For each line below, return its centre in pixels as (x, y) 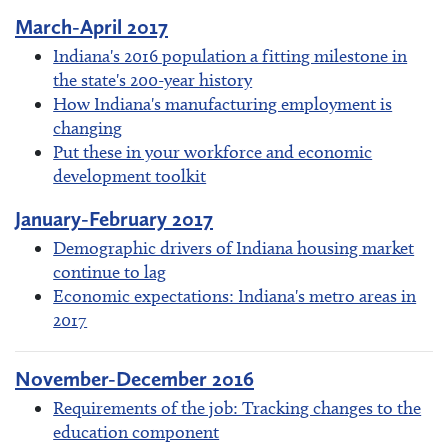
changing (88, 128)
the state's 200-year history (153, 80)
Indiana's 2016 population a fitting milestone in (230, 56)
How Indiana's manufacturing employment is (223, 104)
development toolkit (130, 176)
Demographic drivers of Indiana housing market (234, 248)
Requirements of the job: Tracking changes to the (237, 407)
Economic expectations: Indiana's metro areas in (235, 296)
